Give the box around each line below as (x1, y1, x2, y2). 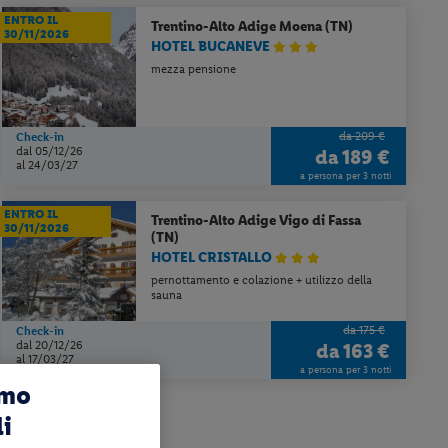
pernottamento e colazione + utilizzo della (151, 272, 373, 287)
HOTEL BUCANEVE (151, 37, 274, 55)
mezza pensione (151, 61, 237, 76)
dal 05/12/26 (16, 143, 87, 158)
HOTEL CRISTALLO (151, 248, 276, 266)
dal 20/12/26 (16, 338, 87, 353)
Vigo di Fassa (279, 212, 362, 230)
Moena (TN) (279, 17, 354, 35)
